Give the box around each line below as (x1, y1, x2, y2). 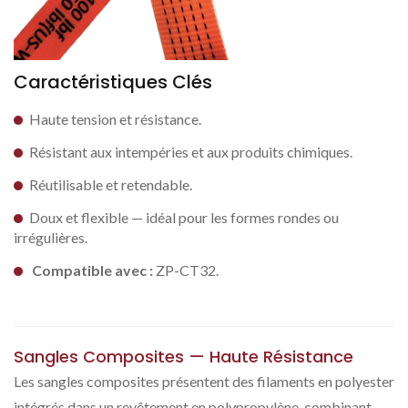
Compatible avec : (32, 261, 153, 279)
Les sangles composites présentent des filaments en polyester (14, 372, 394, 390)
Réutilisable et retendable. (29, 176, 192, 193)
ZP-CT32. (153, 261, 219, 279)
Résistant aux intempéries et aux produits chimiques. (29, 143, 352, 160)
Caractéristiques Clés (14, 69, 212, 95)
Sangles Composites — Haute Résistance (14, 345, 353, 368)
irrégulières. (14, 229, 87, 246)
